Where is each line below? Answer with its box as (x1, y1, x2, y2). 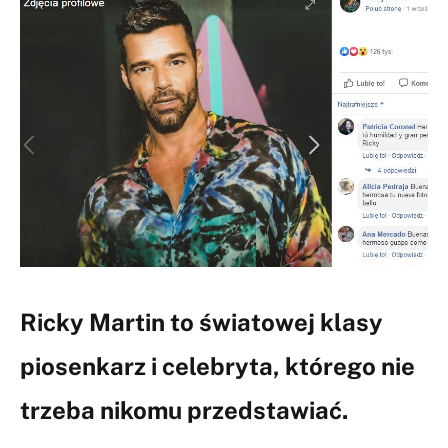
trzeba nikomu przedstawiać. (20, 395, 348, 424)
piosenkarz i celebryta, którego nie (20, 351, 415, 380)
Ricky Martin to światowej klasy (20, 307, 383, 336)
